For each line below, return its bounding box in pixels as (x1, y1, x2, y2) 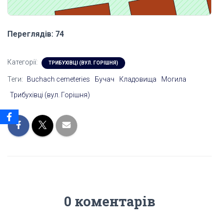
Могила (161, 75, 186, 84)
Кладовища (119, 75, 156, 84)
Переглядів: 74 (7, 29, 64, 39)
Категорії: (7, 58, 39, 66)
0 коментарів (64, 193, 155, 210)
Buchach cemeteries (27, 75, 90, 84)
